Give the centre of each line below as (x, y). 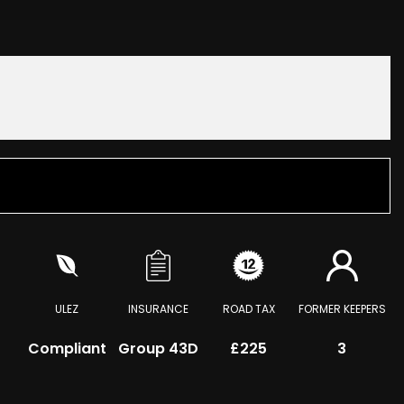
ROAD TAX (248, 309)
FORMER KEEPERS (342, 309)
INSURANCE (158, 309)
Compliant (67, 349)
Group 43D (158, 349)
